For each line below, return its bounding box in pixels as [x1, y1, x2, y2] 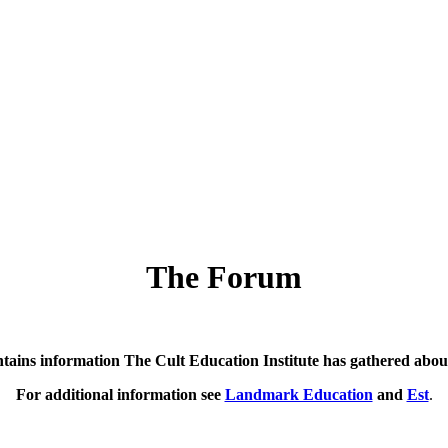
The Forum [146, 259, 302, 296]
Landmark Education [224, 385, 373, 403]
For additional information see [15, 385, 225, 403]
